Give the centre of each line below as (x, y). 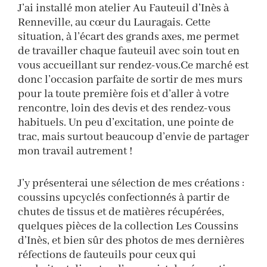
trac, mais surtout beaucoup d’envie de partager (133, 137)
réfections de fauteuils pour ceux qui (107, 255)
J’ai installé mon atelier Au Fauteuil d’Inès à (123, 8)
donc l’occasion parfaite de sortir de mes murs (130, 80)
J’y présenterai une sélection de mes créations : (131, 184)
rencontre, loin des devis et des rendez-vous (124, 108)
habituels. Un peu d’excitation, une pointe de (126, 123)
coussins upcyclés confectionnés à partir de (124, 198)
